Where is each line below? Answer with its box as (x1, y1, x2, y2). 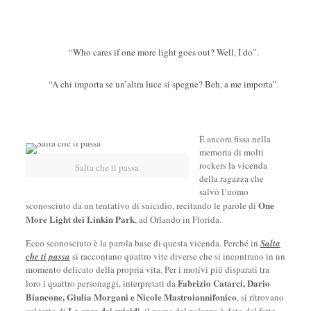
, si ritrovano (236, 291, 284, 303)
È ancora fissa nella (199, 133, 271, 145)
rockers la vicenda (199, 159, 267, 171)
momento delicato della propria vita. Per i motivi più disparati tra (25, 263, 269, 276)
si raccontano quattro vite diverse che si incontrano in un (69, 250, 285, 262)
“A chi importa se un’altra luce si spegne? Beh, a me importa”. (49, 78, 280, 90)
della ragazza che (199, 172, 264, 185)
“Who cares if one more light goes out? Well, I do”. (69, 46, 260, 58)
